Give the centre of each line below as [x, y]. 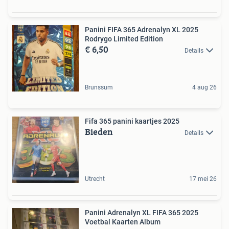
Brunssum [99, 87]
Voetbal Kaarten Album [123, 222]
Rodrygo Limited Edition [124, 39]
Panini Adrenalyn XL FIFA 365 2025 [142, 213]
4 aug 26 [204, 87]
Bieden [99, 132]
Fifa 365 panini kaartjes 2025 [132, 121]
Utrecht [95, 179]
